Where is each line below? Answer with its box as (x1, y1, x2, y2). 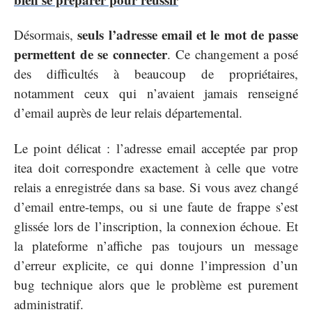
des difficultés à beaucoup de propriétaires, (14, 65, 298, 83)
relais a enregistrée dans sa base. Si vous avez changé (14, 178, 298, 196)
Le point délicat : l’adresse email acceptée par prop (14, 139, 298, 157)
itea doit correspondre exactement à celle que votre (14, 158, 298, 176)
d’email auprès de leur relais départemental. (14, 104, 242, 122)
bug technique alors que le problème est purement (14, 275, 298, 293)
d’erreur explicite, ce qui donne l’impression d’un (14, 256, 298, 274)
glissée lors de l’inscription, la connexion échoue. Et (14, 217, 298, 235)
